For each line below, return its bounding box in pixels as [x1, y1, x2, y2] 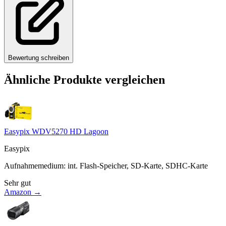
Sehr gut [4, 178, 31, 187]
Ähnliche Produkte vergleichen [4, 73, 165, 86]
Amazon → [4, 187, 41, 196]
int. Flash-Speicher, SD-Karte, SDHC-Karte [68, 161, 208, 170]
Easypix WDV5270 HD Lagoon [4, 127, 108, 136]
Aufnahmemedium [4, 161, 64, 170]
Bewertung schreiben [8, 53, 69, 62]
